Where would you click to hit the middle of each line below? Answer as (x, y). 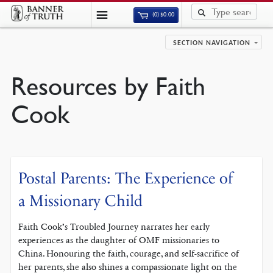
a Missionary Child (81, 201)
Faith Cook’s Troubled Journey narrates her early (114, 227)
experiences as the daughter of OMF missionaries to (119, 240)
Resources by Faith (108, 86)
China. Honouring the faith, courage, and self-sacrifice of (129, 254)
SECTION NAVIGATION (212, 43)
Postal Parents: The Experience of (126, 179)
